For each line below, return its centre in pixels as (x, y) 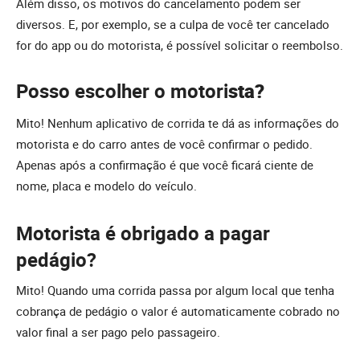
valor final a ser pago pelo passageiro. (118, 332)
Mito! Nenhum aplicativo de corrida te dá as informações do (178, 123)
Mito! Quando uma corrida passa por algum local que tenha (175, 290)
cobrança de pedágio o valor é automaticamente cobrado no (178, 311)
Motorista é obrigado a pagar (143, 233)
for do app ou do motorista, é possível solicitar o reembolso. (180, 45)
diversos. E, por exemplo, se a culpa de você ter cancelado (173, 24)
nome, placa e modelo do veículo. (106, 185)
